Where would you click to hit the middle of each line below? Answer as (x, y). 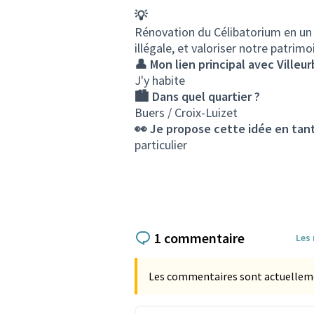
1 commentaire (199, 238)
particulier (161, 145)
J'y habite (160, 80)
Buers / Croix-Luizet (186, 112)
